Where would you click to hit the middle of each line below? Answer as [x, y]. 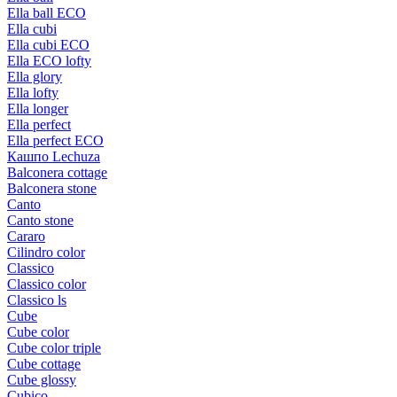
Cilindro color [46, 252]
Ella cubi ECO [48, 44]
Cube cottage [44, 363]
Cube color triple [54, 347]
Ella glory [35, 76]
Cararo [26, 236]
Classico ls [37, 300]
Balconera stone [52, 188]
